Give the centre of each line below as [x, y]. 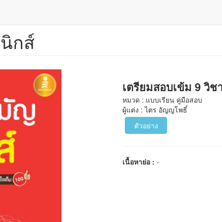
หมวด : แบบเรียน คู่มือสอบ [163, 100]
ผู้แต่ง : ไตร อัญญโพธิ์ [155, 110]
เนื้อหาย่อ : [140, 162]
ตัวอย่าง [146, 125]
